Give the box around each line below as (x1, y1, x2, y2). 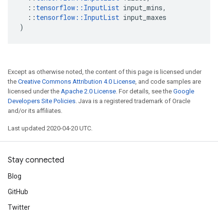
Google (173, 88, 194, 95)
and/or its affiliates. (8, 107, 62, 114)
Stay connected (8, 155, 64, 165)
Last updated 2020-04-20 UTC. (8, 125, 92, 132)
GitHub (8, 188, 28, 196)
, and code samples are (135, 78, 201, 85)
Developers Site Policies (8, 97, 75, 105)
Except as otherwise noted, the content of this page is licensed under (8, 68, 201, 75)
